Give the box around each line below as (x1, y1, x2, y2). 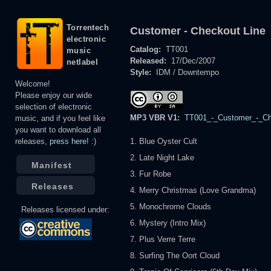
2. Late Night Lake (130, 153, 194, 163)
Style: (130, 68, 154, 77)
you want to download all (15, 125, 101, 134)
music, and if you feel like (15, 114, 105, 123)
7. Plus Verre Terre (130, 235, 195, 244)
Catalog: (130, 45, 163, 54)
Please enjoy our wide (15, 91, 92, 100)
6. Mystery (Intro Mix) (130, 218, 206, 228)
